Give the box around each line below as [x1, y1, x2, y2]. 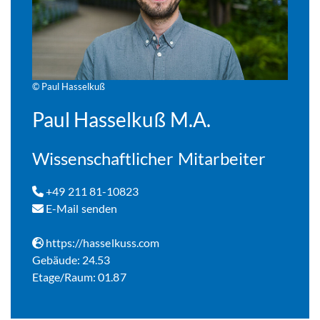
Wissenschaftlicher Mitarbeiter [32, 147, 266, 169]
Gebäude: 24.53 [32, 252, 111, 266]
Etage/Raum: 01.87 [32, 269, 126, 284]
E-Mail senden [44, 201, 117, 215]
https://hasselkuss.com [44, 235, 159, 249]
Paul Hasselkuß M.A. [32, 106, 211, 131]
